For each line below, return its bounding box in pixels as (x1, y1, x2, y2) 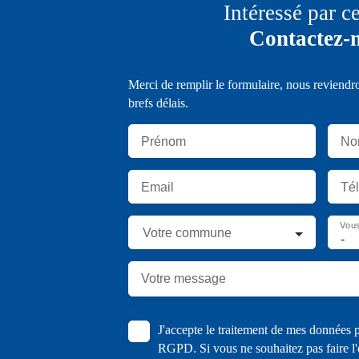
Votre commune (143, 226, 232, 240)
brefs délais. (128, 96, 188, 111)
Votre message (141, 272, 226, 286)
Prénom (141, 135, 186, 149)
